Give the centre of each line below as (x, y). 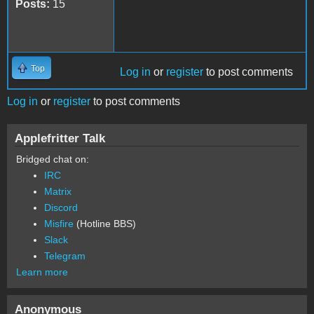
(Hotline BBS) (105, 223)
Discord (61, 207)
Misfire (59, 223)
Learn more (42, 272)
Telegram (65, 255)
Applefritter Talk (60, 138)
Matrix (58, 191)
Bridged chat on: (53, 159)
